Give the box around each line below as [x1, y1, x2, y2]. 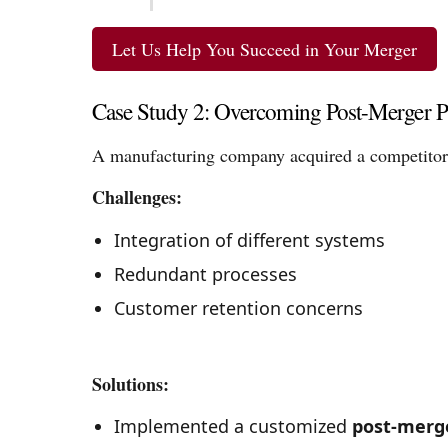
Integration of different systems [113, 227, 385, 252]
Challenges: [92, 184, 182, 211]
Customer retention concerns [113, 296, 363, 321]
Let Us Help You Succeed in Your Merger [112, 36, 417, 61]
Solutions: [92, 371, 169, 398]
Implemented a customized [113, 414, 352, 439]
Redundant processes [113, 261, 297, 286]
